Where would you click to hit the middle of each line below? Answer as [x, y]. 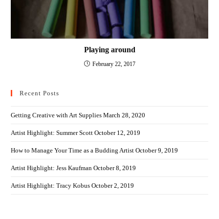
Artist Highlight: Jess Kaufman [52, 168]
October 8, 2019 [115, 168]
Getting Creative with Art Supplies [56, 115]
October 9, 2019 [157, 151]
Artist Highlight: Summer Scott [52, 133]
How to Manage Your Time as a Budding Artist [73, 151]
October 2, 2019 [113, 186]
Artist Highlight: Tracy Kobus [51, 186]
